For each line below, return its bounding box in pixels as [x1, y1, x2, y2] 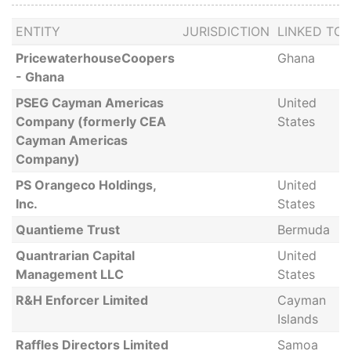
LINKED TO [277, 24, 343, 39]
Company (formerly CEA [15, 114, 166, 129]
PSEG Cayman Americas [15, 95, 164, 110]
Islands [277, 311, 318, 327]
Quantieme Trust [15, 222, 120, 237]
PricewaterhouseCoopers [15, 50, 175, 66]
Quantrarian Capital [15, 248, 135, 263]
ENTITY [15, 24, 60, 39]
